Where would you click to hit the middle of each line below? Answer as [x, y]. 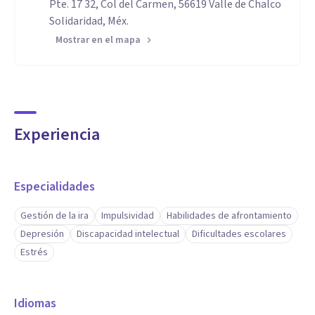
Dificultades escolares [239, 234]
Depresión [42, 234]
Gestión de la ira [54, 216]
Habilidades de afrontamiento [229, 216]
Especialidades [54, 187]
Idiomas [35, 303]
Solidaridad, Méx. [89, 21]
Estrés [34, 252]
